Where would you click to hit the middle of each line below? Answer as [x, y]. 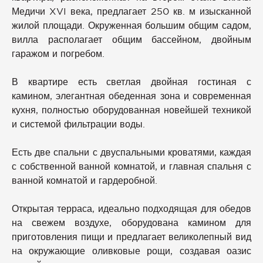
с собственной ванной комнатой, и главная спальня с [131, 166]
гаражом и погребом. [58, 53]
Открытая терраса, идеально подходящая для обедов [131, 208]
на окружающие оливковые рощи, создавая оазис [131, 250]
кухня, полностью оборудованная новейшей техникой [131, 109]
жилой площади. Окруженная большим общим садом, [131, 25]
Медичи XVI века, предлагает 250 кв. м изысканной [131, 11]
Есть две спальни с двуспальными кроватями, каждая [131, 152]
